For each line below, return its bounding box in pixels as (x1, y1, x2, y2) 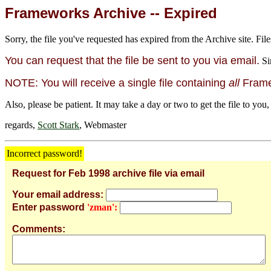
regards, (5, 119, 38, 130)
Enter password (12, 201, 85, 212)
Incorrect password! (7, 148, 82, 158)
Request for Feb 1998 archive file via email (12, 168, 204, 178)
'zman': (87, 201, 117, 212)
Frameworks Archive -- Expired (5, 5, 217, 21)
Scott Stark (38, 119, 79, 130)
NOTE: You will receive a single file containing (5, 76, 229, 89)
